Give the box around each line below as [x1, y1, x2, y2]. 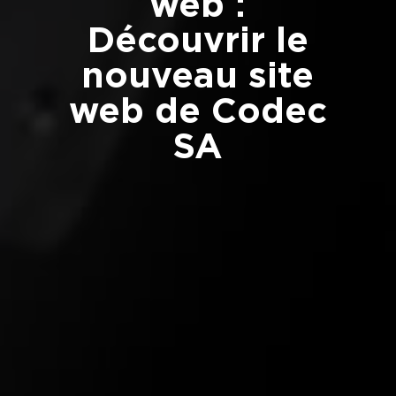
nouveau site [81, 53, 315, 96]
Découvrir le [87, 18, 308, 61]
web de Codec [68, 88, 327, 132]
